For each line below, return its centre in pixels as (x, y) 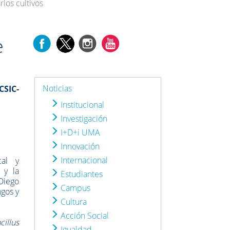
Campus (75, 188)
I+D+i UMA (80, 132)
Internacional (83, 160)
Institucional (82, 104)
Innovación (79, 146)
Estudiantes (81, 174)
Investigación (83, 118)
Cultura (73, 202)
